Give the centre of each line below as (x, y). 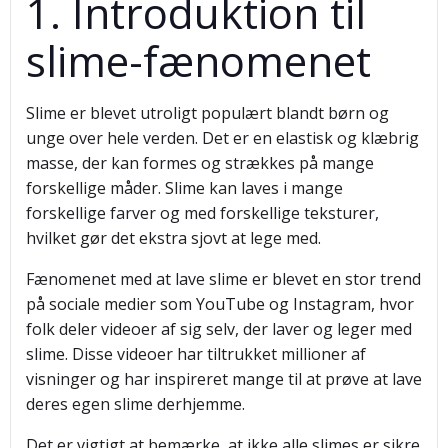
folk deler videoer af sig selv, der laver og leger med (219, 329)
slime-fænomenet (198, 60)
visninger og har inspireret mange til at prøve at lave (224, 379)
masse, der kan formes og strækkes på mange (200, 163)
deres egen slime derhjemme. (135, 404)
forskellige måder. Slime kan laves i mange (184, 188)
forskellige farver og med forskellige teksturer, (202, 213)
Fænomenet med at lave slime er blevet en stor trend (223, 279)
